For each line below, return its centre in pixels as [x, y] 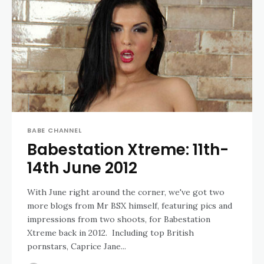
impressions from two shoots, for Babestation [119, 219]
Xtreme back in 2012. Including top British [110, 233]
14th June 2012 [82, 168]
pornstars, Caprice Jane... [77, 246]
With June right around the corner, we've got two [126, 192]
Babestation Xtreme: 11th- [128, 150]
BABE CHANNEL [55, 130]
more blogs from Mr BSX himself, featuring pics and [130, 206]
